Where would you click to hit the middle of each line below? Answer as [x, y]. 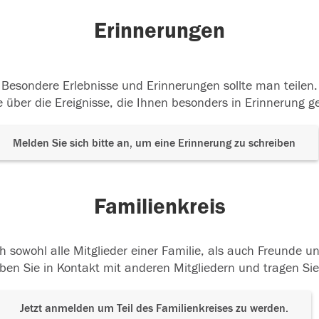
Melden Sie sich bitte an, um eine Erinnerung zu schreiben [154, 143]
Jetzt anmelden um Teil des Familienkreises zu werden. [154, 308]
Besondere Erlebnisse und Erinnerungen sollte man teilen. [159, 86]
